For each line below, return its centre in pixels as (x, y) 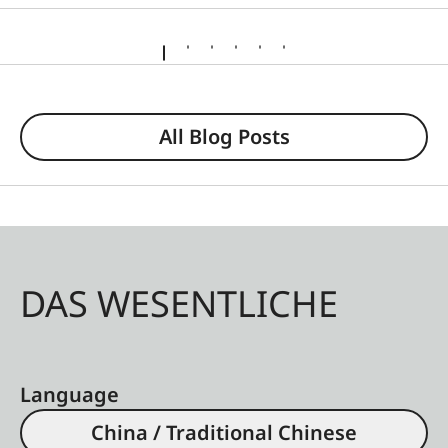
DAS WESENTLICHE (179, 303)
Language (69, 394)
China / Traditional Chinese (224, 432)
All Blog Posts (224, 136)
